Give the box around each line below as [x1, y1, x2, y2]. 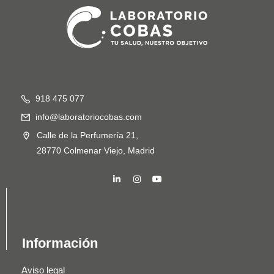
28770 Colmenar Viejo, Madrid [37, 146, 155, 156]
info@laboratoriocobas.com [35, 112, 142, 122]
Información [22, 235, 98, 251]
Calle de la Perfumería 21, [37, 130, 138, 141]
